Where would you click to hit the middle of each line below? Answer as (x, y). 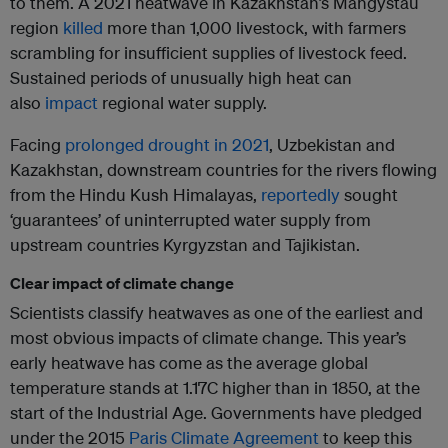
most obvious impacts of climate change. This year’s (208, 338)
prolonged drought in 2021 (167, 145)
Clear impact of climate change (122, 283)
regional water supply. (184, 103)
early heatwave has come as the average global (189, 363)
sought (369, 195)
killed (83, 28)
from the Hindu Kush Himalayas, (135, 195)
